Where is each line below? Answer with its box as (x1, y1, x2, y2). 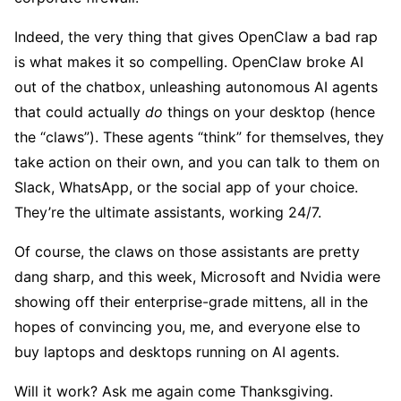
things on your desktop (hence (167, 103, 375, 122)
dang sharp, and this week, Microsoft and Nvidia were (14, 268, 380, 286)
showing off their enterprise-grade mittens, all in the (14, 293, 368, 311)
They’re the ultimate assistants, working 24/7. (14, 203, 321, 222)
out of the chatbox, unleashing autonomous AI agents (14, 78, 378, 97)
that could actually (14, 103, 145, 122)
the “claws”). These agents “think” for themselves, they (14, 128, 384, 147)
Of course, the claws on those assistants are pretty (14, 243, 360, 261)
